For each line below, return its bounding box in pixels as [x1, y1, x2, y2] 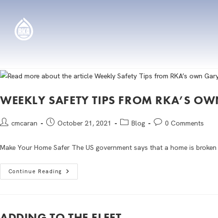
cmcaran [11, 118, 37, 127]
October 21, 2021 [57, 118, 111, 127]
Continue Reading [8, 167, 62, 175]
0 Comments [165, 118, 204, 127]
